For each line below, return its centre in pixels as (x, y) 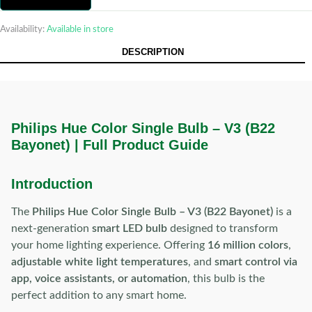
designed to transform (223, 228)
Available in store (80, 30)
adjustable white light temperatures (100, 262)
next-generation (52, 228)
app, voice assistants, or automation (99, 279)
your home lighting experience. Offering (109, 245)
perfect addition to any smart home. (99, 295)
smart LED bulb (130, 228)
